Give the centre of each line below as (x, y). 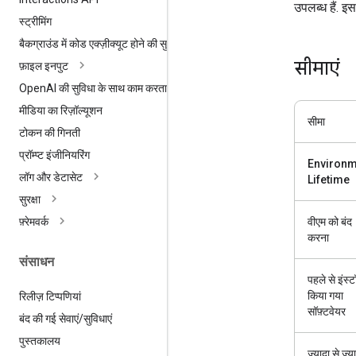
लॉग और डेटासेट (51, 178)
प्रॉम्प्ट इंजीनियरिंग (54, 155)
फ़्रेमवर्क (34, 222)
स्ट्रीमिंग (35, 22)
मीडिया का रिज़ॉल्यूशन (61, 111)
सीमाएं (317, 68)
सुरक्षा (30, 200)
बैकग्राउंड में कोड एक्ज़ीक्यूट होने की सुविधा (101, 44)
